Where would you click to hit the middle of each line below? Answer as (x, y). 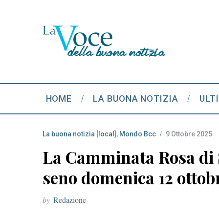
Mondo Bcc (138, 134)
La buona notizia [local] (79, 134)
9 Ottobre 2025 (189, 134)
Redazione (70, 200)
